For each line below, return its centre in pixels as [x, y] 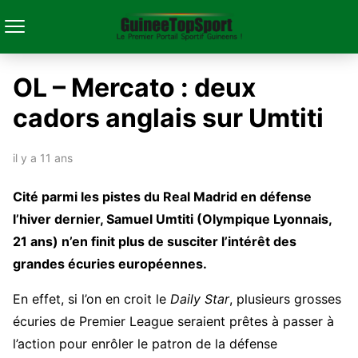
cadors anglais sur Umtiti [168, 118]
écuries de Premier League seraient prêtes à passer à [173, 321]
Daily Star [200, 299]
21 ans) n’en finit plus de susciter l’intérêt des [155, 241]
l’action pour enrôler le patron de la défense [145, 344]
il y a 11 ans [43, 158]
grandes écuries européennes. [110, 264]
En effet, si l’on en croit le [91, 299]
